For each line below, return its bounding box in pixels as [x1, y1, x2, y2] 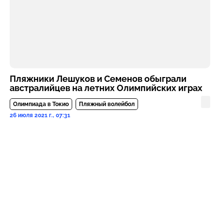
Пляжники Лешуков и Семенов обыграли [10, 73, 186, 84]
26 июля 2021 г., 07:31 [10, 111, 70, 119]
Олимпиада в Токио [13, 100, 69, 108]
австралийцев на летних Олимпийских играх [10, 82, 202, 93]
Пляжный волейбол [79, 100, 135, 108]
